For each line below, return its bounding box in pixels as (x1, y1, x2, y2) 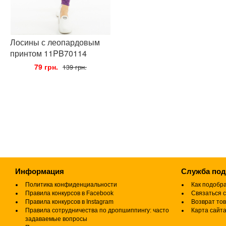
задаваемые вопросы (25, 215, 87, 222)
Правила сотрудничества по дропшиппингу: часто (25, 207, 169, 214)
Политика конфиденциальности (25, 181, 117, 188)
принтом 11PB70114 (10, 47, 87, 59)
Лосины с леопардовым (10, 36, 100, 48)
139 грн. (63, 63, 87, 72)
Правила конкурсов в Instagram (25, 198, 114, 205)
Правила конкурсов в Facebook (25, 190, 114, 197)
